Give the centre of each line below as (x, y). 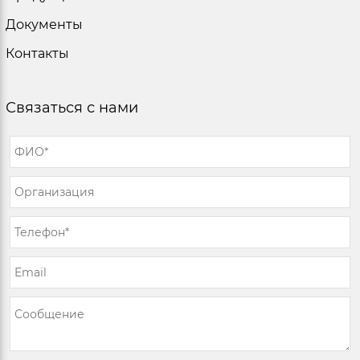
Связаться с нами (72, 107)
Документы (44, 24)
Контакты (37, 53)
